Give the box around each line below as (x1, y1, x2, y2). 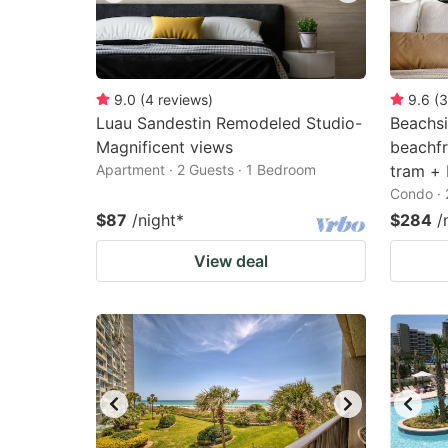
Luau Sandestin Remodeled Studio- (96, 113, 362, 133)
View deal (194, 251, 268, 271)
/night (132, 210, 176, 230)
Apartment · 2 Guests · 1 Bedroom (96, 161, 316, 178)
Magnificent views (96, 137, 233, 157)
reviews (158, 91, 208, 108)
